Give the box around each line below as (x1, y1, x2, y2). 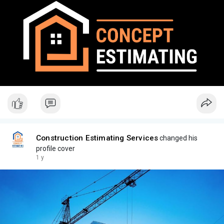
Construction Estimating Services (36, 133, 158, 143)
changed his (158, 134, 198, 142)
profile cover (36, 144, 75, 153)
